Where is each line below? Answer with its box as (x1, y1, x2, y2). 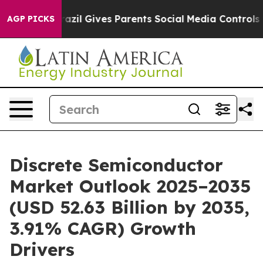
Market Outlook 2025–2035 (9, 175, 251, 197)
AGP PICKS (7, 14, 55, 24)
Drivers (9, 238, 75, 261)
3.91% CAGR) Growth (9, 217, 196, 240)
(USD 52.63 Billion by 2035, (9, 196, 249, 218)
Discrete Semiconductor (9, 154, 223, 176)
